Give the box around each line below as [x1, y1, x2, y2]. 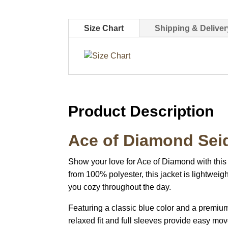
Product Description [68, 103, 214, 120]
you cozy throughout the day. [68, 183, 172, 192]
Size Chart [84, 24, 124, 33]
